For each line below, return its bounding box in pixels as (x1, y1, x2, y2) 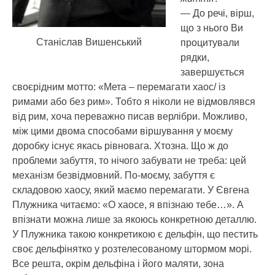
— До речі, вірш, (180, 7, 254, 18)
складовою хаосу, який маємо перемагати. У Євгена (12, 184, 249, 195)
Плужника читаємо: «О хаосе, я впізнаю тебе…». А (12, 199, 244, 210)
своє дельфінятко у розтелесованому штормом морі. (12, 243, 252, 254)
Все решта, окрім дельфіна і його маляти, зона (12, 258, 224, 269)
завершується (180, 66, 244, 77)
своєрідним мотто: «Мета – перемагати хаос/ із (12, 81, 225, 92)
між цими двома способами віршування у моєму (12, 125, 233, 136)
